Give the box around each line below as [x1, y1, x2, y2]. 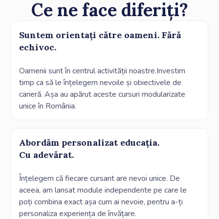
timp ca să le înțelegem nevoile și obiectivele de [19, 77, 182, 88]
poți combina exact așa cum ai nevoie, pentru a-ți [19, 196, 183, 207]
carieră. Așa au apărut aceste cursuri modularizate [19, 88, 186, 100]
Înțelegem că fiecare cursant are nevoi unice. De [19, 173, 180, 184]
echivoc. [19, 41, 57, 53]
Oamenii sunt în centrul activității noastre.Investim [19, 65, 186, 76]
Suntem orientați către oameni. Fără [19, 29, 181, 41]
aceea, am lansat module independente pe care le [19, 184, 187, 196]
